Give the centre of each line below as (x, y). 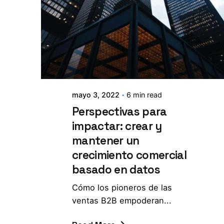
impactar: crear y (117, 126)
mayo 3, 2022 (96, 95)
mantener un (106, 141)
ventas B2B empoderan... (122, 201)
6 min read (144, 95)
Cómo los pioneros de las (122, 188)
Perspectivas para (119, 112)
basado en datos (116, 170)
